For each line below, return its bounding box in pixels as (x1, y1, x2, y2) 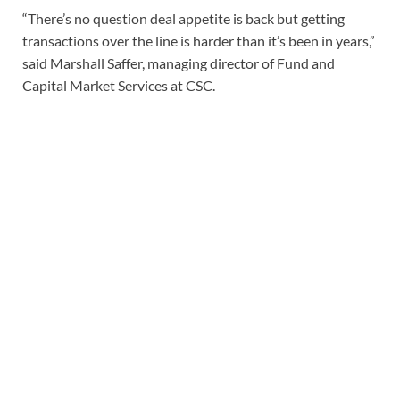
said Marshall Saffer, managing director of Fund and (22, 54, 335, 71)
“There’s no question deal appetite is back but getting (22, 9, 345, 27)
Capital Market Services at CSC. (22, 76, 215, 94)
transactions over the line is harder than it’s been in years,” (22, 31, 375, 49)
